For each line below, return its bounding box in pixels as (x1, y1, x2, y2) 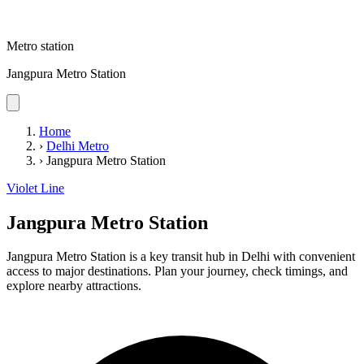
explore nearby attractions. (6, 279, 141, 293)
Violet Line (6, 180, 64, 195)
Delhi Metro (46, 138, 109, 153)
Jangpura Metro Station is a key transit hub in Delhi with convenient (6, 249, 355, 264)
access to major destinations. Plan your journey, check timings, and (6, 264, 348, 279)
